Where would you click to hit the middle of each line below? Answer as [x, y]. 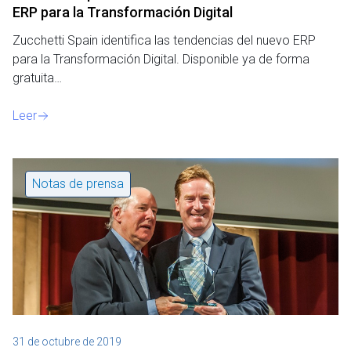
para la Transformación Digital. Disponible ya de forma [161, 59]
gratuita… [37, 78]
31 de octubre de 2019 [67, 341]
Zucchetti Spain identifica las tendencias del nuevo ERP [164, 40]
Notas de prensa [78, 183]
